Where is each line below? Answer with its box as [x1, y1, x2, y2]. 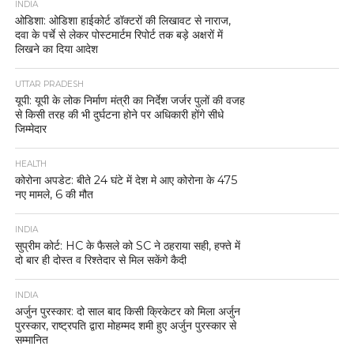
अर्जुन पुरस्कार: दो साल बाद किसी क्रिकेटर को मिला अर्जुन [14, 303, 240, 318]
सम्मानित [14, 332, 48, 347]
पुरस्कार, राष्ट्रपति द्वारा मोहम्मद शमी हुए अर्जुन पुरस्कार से [14, 318, 236, 333]
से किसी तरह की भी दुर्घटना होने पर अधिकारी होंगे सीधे [14, 107, 224, 122]
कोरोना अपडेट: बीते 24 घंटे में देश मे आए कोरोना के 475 [14, 172, 237, 187]
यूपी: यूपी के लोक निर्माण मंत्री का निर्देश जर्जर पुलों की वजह [14, 92, 245, 107]
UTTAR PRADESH [14, 78, 84, 89]
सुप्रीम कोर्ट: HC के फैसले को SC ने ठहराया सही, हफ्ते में [14, 238, 240, 253]
